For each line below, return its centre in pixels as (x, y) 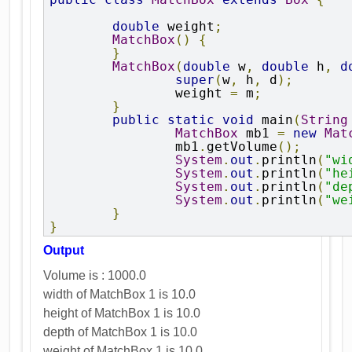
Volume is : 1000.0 (95, 275)
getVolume (242, 146)
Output (64, 250)
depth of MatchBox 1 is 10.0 (121, 332)
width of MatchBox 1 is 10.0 (120, 294)
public (136, 119)
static (191, 119)
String (325, 119)
